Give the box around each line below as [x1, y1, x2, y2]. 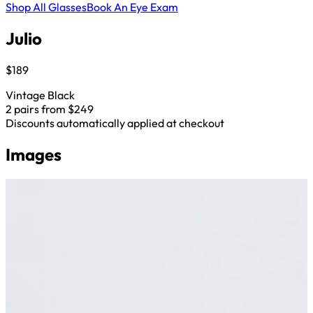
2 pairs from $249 [6, 101, 94, 116]
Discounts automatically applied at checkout [6, 115, 224, 130]
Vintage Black [6, 87, 75, 102]
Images [6, 143, 61, 165]
